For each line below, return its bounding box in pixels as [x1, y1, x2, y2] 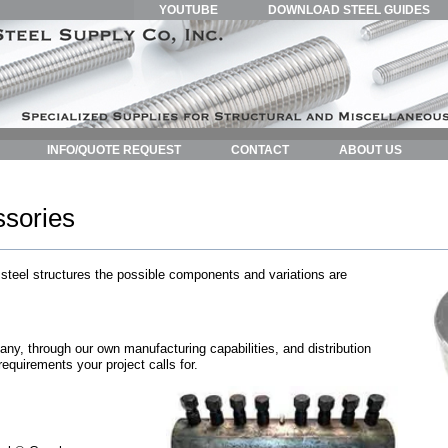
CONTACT [231, 143, 289, 157]
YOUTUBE [159, 3, 218, 17]
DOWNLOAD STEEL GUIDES [268, 3, 430, 17]
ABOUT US [339, 143, 402, 157]
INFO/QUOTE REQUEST [47, 143, 181, 157]
